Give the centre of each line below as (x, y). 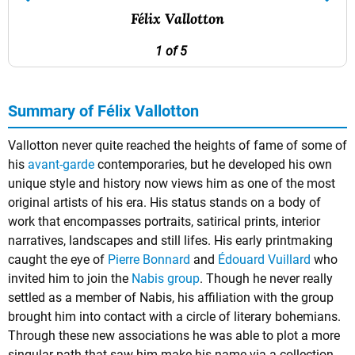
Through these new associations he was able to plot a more (174, 336)
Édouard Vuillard (264, 260)
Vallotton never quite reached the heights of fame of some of (177, 145)
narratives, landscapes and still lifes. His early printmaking (170, 240)
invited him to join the (70, 279)
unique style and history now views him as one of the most (172, 183)
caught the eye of (58, 260)
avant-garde (61, 164)
